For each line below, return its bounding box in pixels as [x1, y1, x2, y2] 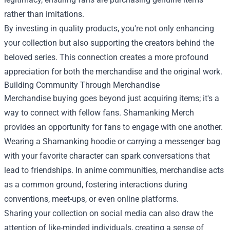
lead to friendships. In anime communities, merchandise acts [4, 165, 224, 175]
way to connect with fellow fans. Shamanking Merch [4, 107, 194, 118]
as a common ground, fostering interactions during [4, 179, 187, 189]
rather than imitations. [4, 9, 84, 19]
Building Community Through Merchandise [4, 80, 160, 90]
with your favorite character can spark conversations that [4, 150, 210, 161]
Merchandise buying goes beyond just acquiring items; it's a [4, 93, 219, 103]
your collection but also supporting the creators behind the [4, 37, 214, 48]
